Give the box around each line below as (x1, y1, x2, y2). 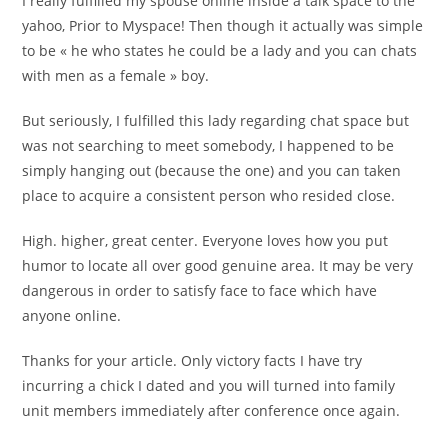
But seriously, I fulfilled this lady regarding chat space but (22, 111, 410, 131)
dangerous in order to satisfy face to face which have (22, 281, 378, 301)
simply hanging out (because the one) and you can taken (22, 161, 402, 181)
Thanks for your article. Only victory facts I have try (22, 351, 363, 371)
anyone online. (22, 306, 122, 326)
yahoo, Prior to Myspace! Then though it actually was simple (22, 16, 424, 36)
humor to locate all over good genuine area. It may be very (22, 256, 414, 276)
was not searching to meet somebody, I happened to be (22, 136, 395, 156)
